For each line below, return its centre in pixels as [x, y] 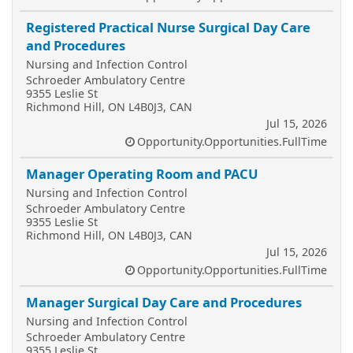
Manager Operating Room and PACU [142, 174]
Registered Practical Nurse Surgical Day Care [168, 27]
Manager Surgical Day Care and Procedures [164, 302]
